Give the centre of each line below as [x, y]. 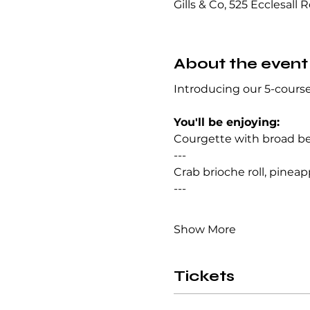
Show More [204, 229]
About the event [240, 64]
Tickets [204, 276]
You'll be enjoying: [226, 122]
